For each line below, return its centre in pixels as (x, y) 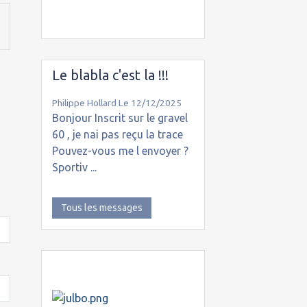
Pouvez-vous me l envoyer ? (120, 151)
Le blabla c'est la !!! (110, 75)
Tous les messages (101, 208)
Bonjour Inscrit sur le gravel (120, 118)
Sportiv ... (74, 168)
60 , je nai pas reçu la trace (117, 135)
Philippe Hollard (84, 103)
